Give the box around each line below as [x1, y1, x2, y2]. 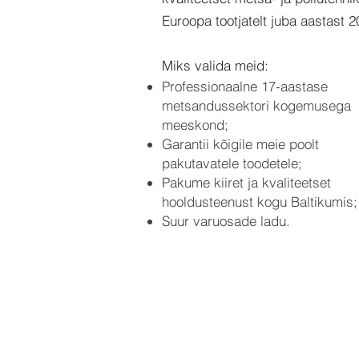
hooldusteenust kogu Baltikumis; [162, 193, 357, 210]
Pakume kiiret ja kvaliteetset [162, 174, 331, 191]
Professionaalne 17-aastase [162, 78, 328, 95]
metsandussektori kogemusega [162, 97, 351, 114]
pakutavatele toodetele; [162, 155, 302, 171]
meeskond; [162, 116, 228, 133]
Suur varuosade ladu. [162, 212, 290, 229]
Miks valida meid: [162, 57, 268, 74]
